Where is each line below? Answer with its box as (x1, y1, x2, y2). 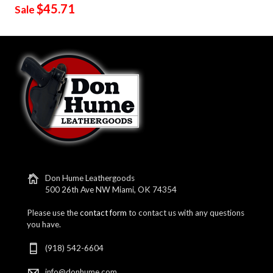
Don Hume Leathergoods (45, 172, 135, 183)
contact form (80, 207, 127, 218)
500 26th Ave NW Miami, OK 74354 (45, 184, 177, 194)
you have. (27, 219, 62, 229)
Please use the (27, 207, 80, 218)
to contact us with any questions (127, 207, 245, 218)
